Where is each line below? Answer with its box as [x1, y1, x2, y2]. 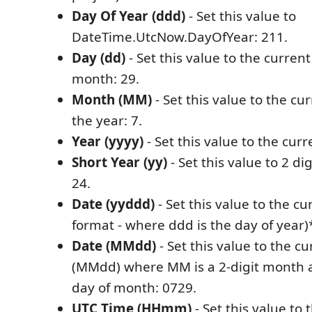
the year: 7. [72, 111, 142, 130]
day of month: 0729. [72, 278, 196, 297]
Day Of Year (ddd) [72, 6, 185, 25]
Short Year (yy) [72, 153, 167, 171]
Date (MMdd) [72, 236, 156, 255]
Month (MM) [72, 90, 152, 109]
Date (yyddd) [72, 194, 155, 213]
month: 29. [72, 69, 139, 88]
